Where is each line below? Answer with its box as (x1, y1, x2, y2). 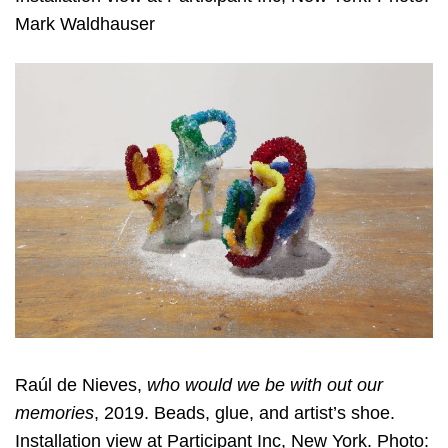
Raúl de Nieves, (15, 375, 147, 396)
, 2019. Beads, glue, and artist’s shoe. (94, 403, 395, 424)
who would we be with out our (147, 375, 383, 396)
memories (15, 403, 94, 424)
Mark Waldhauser (15, 13, 155, 34)
